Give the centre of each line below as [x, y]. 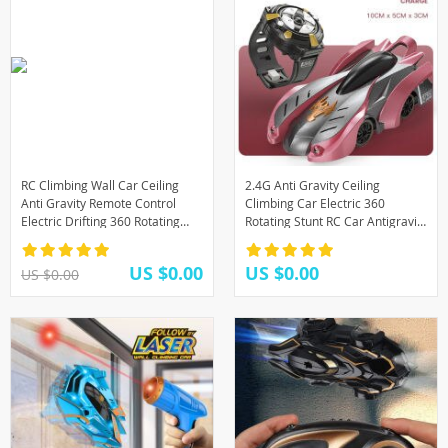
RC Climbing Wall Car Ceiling [100, 185]
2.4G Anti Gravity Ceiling [312, 185]
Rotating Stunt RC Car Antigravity [336, 221]
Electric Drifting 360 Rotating [100, 221]
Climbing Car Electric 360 [315, 203]
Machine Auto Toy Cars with [322, 239]
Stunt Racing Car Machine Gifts [107, 239]
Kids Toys [46, 257]
